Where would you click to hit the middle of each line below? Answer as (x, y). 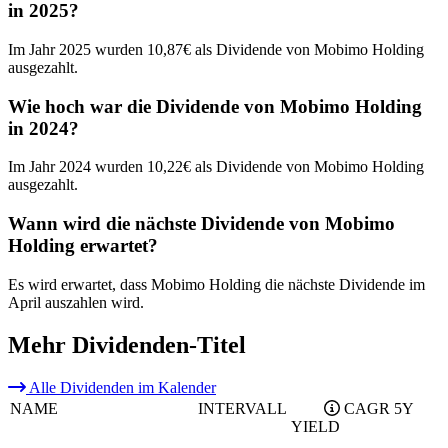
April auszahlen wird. (76, 302)
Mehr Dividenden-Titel (127, 344)
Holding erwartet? (83, 245)
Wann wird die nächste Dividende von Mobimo (201, 223)
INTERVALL (242, 408)
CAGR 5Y (379, 408)
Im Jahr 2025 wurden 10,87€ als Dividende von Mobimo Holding (216, 49)
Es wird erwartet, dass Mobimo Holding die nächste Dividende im (216, 284)
